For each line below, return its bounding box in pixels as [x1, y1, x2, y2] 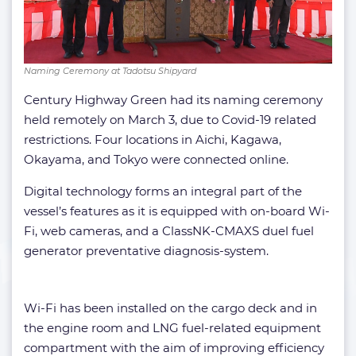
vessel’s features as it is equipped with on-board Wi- [24, 203, 330, 219]
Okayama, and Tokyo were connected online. [24, 152, 288, 168]
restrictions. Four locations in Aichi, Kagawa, [24, 132, 281, 148]
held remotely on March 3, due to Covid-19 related [24, 112, 316, 128]
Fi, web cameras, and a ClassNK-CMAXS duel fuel [24, 223, 314, 239]
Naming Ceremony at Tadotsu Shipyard [24, 65, 196, 77]
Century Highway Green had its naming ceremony [24, 92, 323, 108]
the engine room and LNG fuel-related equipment [24, 320, 321, 336]
